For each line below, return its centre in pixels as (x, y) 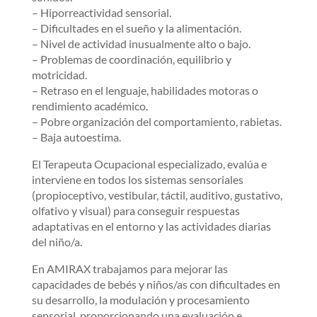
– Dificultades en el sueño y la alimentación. (136, 28)
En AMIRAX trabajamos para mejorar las (129, 268)
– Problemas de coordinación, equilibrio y (131, 59)
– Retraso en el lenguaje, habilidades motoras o (145, 90)
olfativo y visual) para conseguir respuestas (136, 210)
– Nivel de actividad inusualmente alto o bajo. (141, 43)
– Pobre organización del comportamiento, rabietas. (156, 121)
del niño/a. (57, 241)
